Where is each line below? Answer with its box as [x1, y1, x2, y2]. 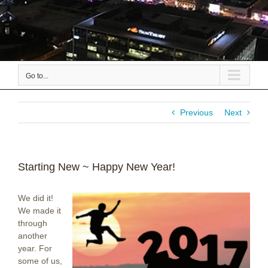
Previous [180, 108, 213, 118]
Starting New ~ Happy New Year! [18, 161, 175, 173]
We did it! [18, 193, 53, 203]
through [18, 218, 47, 229]
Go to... [26, 72, 48, 81]
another [18, 231, 47, 241]
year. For [18, 243, 52, 254]
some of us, [18, 256, 62, 266]
